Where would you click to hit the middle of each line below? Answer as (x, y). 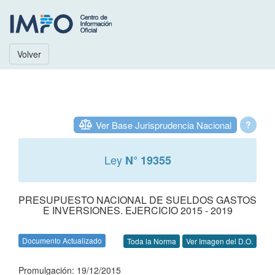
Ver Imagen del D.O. (219, 241)
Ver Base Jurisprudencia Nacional (164, 125)
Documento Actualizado (62, 240)
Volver (29, 54)
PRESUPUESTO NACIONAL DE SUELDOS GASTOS (137, 200)
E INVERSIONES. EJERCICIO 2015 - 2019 (137, 210)
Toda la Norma (152, 241)
